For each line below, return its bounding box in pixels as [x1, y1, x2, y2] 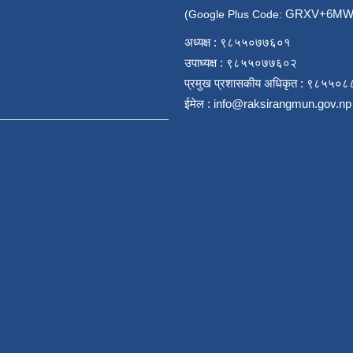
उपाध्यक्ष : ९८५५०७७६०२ [184, 56, 297, 69]
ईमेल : [184, 97, 214, 110]
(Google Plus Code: [184, 8, 285, 20]
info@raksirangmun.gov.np [214, 97, 351, 110]
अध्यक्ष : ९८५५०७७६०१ [184, 35, 291, 49]
